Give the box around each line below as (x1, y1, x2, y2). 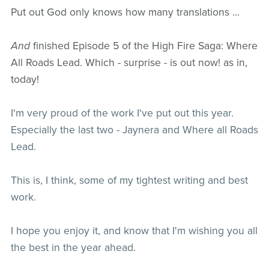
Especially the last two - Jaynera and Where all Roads (10, 124, 258, 137)
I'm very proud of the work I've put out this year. (10, 107, 234, 120)
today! (10, 73, 39, 86)
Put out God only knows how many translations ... (10, 6, 243, 19)
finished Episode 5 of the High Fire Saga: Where (32, 40, 258, 53)
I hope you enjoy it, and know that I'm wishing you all (10, 225, 258, 238)
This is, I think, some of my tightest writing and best (10, 174, 248, 187)
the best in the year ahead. (10, 241, 136, 255)
